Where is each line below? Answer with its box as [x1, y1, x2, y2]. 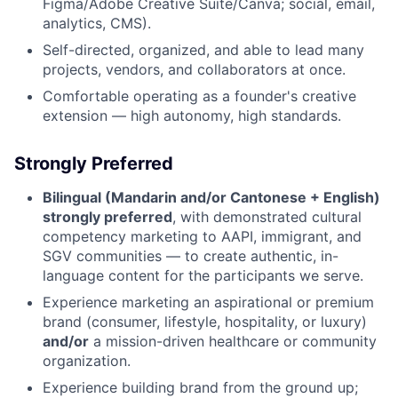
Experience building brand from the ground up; [43, 378, 358, 396]
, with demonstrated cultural [172, 207, 362, 226]
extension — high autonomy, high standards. [43, 106, 341, 124]
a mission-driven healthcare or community [89, 331, 377, 350]
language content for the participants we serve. [43, 266, 363, 284]
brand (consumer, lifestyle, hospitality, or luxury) [43, 312, 367, 330]
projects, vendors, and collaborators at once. [43, 60, 346, 78]
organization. [43, 351, 131, 370]
